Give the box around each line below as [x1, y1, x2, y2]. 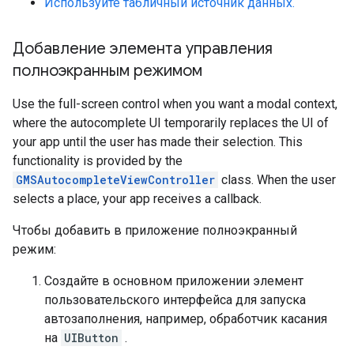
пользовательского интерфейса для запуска [44, 292, 306, 308]
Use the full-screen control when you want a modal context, [13, 96, 337, 112]
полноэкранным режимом [13, 61, 202, 81]
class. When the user [218, 172, 336, 188]
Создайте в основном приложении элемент [44, 273, 303, 289]
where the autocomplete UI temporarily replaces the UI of [13, 115, 329, 131]
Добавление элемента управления [13, 39, 273, 59]
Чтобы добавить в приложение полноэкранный [13, 223, 297, 239]
